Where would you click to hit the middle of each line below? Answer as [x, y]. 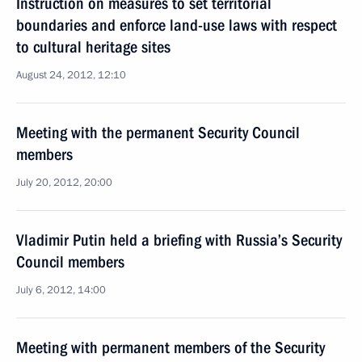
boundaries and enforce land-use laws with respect [177, 25]
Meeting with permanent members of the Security [170, 347]
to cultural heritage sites [93, 47]
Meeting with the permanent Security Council [158, 133]
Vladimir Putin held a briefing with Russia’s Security [179, 240]
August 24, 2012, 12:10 [71, 75]
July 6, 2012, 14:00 [61, 290]
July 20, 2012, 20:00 [64, 183]
